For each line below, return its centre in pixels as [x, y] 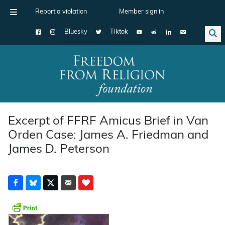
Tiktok [119, 32]
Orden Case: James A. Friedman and [108, 135]
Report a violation [61, 12]
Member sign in [141, 12]
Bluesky [76, 32]
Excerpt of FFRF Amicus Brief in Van [108, 121]
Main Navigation [45, 81]
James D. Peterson [59, 149]
